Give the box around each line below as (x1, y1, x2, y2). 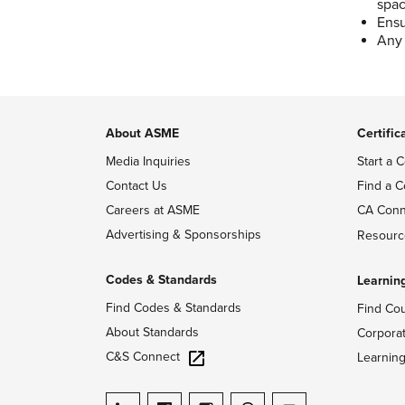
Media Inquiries (106, 154, 191, 169)
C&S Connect (106, 349, 180, 364)
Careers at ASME (106, 202, 200, 218)
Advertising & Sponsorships (106, 227, 261, 242)
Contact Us (106, 178, 167, 193)
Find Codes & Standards (106, 300, 241, 316)
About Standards (106, 325, 199, 340)
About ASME (106, 126, 179, 141)
